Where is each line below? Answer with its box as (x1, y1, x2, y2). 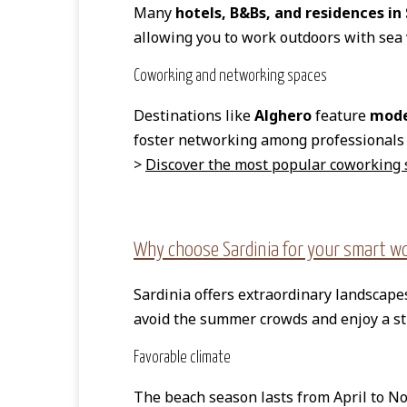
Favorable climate (134, 350, 231, 367)
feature (312, 104, 370, 125)
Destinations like (134, 104, 254, 125)
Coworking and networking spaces (134, 68, 327, 85)
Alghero (254, 104, 312, 125)
